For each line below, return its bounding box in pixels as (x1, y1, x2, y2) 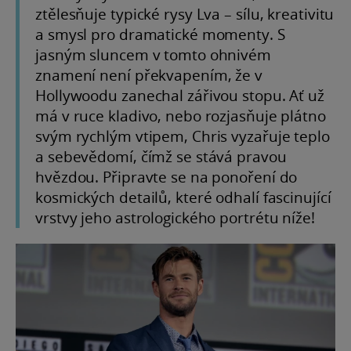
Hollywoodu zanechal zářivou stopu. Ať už (35, 85, 324, 106)
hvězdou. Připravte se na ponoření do (35, 167, 298, 187)
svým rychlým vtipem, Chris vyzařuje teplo (35, 126, 330, 147)
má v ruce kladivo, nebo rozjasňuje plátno (35, 106, 326, 126)
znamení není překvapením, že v (35, 65, 262, 85)
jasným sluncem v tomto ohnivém (35, 45, 271, 65)
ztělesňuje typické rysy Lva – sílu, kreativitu (35, 4, 335, 24)
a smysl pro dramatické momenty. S (35, 24, 285, 45)
